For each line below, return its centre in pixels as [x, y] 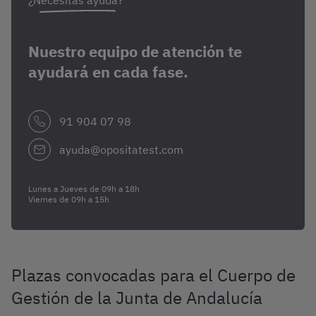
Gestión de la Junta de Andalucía [137, 298]
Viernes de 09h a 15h [69, 199]
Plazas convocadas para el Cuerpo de [153, 275]
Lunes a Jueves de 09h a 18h [84, 189]
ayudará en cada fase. [108, 72]
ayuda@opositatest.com [121, 150]
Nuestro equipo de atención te [135, 51]
